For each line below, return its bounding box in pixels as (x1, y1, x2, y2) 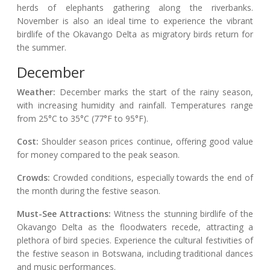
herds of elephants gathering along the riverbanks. (17, 2, 253, 14)
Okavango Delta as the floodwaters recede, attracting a (17, 221, 253, 233)
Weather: (17, 86, 55, 98)
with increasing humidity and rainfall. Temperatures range (17, 99, 253, 111)
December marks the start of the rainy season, (55, 86, 253, 98)
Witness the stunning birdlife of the (111, 208, 254, 220)
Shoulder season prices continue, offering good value (39, 136, 253, 148)
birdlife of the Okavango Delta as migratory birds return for (17, 28, 253, 40)
